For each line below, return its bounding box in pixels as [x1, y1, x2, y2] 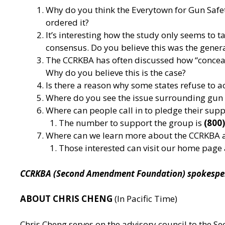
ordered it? [46, 17, 89, 29]
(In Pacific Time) [113, 193, 177, 205]
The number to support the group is [58, 117, 204, 129]
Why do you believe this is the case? [46, 67, 186, 79]
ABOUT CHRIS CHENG [20, 193, 113, 205]
